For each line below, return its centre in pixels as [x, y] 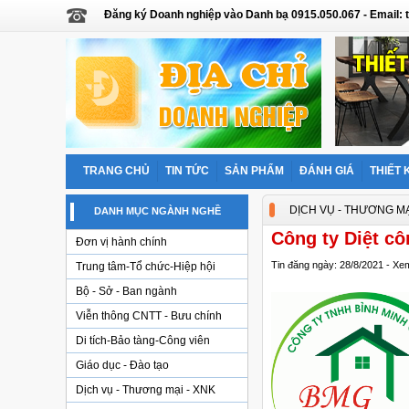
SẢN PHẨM [254, 171]
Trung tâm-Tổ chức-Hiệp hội [146, 267]
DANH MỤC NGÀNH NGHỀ [157, 211]
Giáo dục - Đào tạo [122, 365]
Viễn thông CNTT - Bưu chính [149, 316]
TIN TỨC [187, 171]
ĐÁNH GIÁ [327, 171]
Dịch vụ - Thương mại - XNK [146, 390]
